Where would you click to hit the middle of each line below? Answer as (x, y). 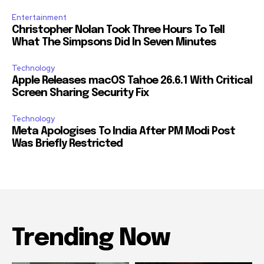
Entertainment (39, 18)
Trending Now (91, 239)
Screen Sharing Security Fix (80, 93)
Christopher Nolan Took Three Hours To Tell (118, 30)
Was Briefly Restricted (67, 144)
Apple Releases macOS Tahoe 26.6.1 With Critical (132, 81)
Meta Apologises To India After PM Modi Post (123, 132)
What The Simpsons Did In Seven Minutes (114, 43)
